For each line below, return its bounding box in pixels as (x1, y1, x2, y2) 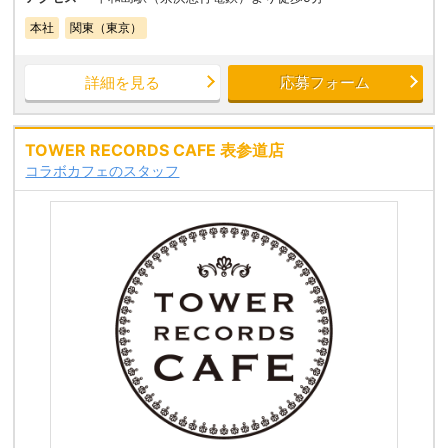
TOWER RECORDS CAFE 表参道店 (25, 140, 285, 161)
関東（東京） (70, 20, 143, 36)
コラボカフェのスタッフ (25, 162, 180, 180)
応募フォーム (280, 73, 371, 93)
